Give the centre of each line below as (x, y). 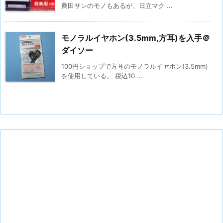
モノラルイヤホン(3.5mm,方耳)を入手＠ (136, 38)
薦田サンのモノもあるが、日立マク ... (117, 5)
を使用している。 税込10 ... (102, 75)
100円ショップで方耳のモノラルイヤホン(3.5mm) (135, 66)
